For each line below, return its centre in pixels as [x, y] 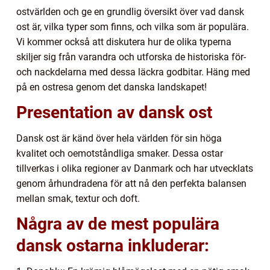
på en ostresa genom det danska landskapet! [111, 87]
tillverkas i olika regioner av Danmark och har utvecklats [135, 168]
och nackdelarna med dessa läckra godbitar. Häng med [133, 72]
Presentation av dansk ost [114, 112]
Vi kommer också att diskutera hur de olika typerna [124, 42]
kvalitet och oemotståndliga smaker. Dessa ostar [120, 153]
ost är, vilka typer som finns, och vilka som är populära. [133, 27]
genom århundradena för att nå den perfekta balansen [131, 183]
